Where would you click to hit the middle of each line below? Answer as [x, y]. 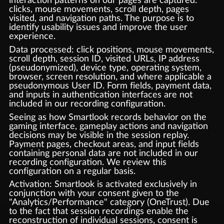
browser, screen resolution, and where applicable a [110, 76]
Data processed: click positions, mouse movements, [111, 49]
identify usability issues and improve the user [98, 27]
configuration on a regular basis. [72, 171]
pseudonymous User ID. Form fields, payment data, [110, 85]
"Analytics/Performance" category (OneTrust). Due [109, 202]
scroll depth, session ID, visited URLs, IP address [104, 58]
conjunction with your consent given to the [94, 193]
